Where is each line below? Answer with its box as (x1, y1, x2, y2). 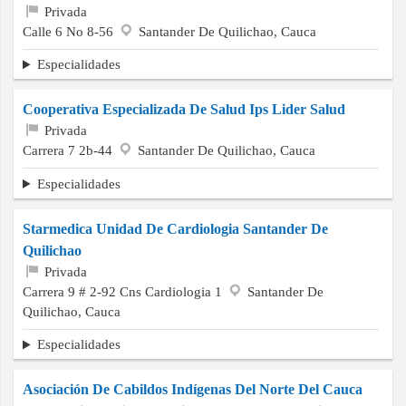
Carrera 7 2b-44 (23, 142, 116, 159)
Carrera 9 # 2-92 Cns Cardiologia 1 (23, 283, 226, 299)
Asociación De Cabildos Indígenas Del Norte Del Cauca (23, 382, 362, 398)
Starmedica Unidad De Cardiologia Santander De (23, 220, 328, 237)
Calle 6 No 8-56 (23, 23, 117, 39)
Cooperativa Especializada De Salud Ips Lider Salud (23, 101, 345, 118)
